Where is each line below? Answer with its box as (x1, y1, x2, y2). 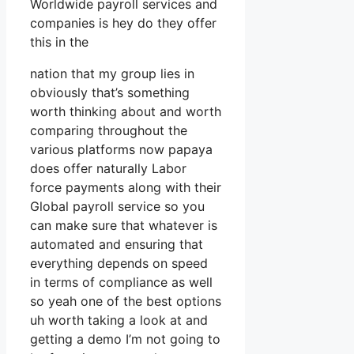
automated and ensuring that (30, 236, 203, 253)
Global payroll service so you (30, 198, 205, 215)
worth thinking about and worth (30, 104, 221, 120)
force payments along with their (30, 179, 221, 196)
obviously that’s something (30, 85, 190, 101)
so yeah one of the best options (30, 293, 221, 310)
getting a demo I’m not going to (30, 331, 220, 348)
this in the (30, 34, 88, 51)
